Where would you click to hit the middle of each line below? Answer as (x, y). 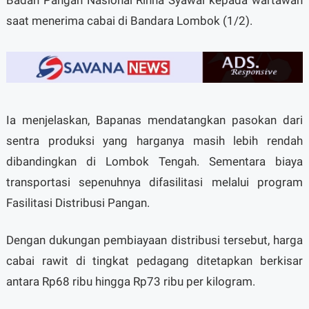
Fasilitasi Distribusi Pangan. (78, 203)
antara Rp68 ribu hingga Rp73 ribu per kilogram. (132, 282)
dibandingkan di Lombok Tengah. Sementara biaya (154, 162)
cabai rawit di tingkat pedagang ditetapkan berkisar (154, 261)
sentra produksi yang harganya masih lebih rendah (154, 141)
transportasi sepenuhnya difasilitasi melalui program (154, 182)
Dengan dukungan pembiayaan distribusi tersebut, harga (154, 240)
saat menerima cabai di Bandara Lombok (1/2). (129, 21)
